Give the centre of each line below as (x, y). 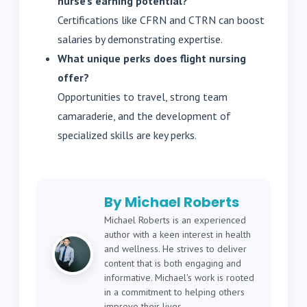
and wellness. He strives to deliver (175, 249)
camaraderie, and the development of (144, 116)
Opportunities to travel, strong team (143, 97)
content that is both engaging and (173, 263)
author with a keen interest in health (177, 235)
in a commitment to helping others (174, 292)
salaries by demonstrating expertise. (140, 39)
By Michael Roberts (172, 202)
